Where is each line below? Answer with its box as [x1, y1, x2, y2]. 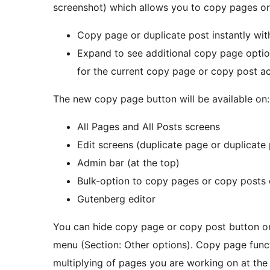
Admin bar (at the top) [77, 157, 180, 169]
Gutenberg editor [77, 193, 155, 206]
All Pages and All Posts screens [77, 121, 220, 133]
